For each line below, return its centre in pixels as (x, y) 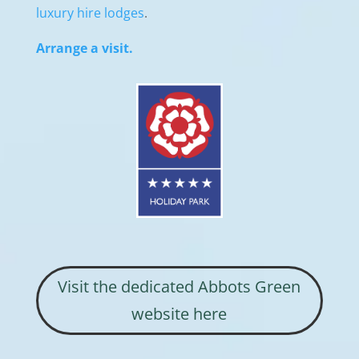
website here (179, 314)
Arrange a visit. (84, 48)
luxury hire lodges (90, 12)
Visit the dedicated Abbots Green (179, 287)
